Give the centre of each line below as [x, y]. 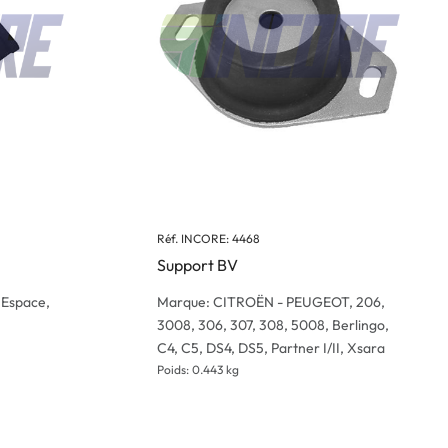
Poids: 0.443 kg [198, 369]
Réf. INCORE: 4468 [208, 238]
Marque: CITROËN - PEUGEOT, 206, [271, 302]
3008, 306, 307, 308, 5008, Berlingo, [273, 325]
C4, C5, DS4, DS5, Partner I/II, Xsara [271, 348]
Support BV [197, 265]
